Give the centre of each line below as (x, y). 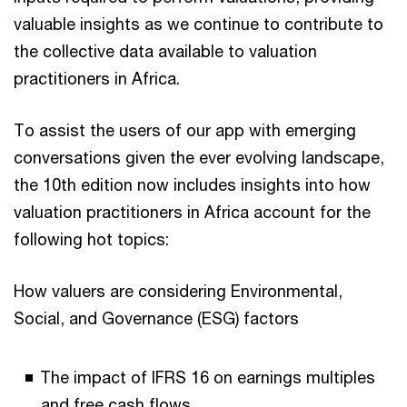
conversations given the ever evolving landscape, (199, 157)
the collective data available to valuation (165, 51)
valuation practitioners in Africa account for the (192, 212)
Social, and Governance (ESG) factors (156, 318)
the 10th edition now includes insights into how (192, 184)
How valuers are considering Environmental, (178, 291)
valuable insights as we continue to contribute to (199, 24)
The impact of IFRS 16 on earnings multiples (208, 377)
